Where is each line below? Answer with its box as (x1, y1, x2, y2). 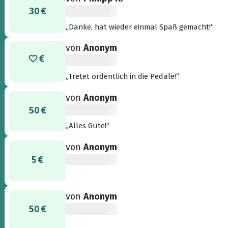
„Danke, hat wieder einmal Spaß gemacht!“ (66, 22, 214, 32)
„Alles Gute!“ (66, 121, 110, 130)
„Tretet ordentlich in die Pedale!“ (66, 71, 180, 81)
